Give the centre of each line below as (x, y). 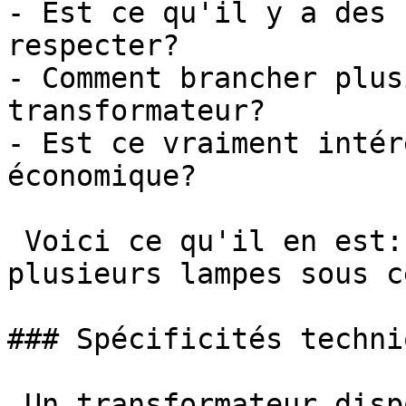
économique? (102, 176)
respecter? (93, 45)
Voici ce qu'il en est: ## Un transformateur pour (16, 241)
